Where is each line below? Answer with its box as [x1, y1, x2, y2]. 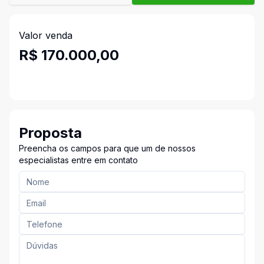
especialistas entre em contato [19, 155, 138, 165]
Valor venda [19, 29, 72, 41]
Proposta [19, 124, 82, 141]
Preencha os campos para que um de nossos [19, 143, 196, 153]
